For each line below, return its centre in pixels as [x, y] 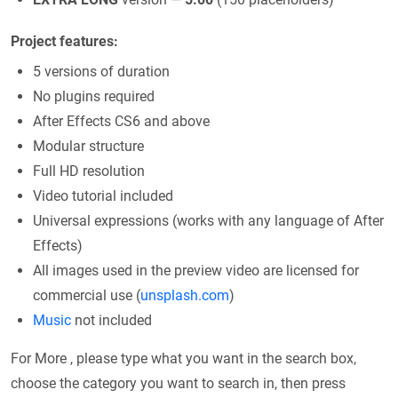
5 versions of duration [101, 72]
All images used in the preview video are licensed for [196, 271]
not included [111, 321]
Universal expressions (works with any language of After [208, 221]
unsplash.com [185, 296]
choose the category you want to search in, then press [178, 384]
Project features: [64, 42]
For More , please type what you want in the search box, [183, 359]
